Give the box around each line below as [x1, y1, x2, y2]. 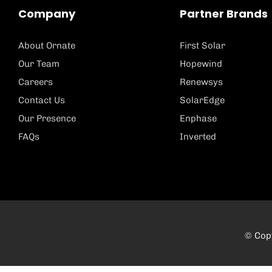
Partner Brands [180, 6, 268, 22]
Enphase [180, 113, 217, 124]
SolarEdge [180, 95, 225, 106]
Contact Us [18, 95, 65, 106]
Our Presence [18, 113, 76, 124]
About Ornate [18, 40, 75, 52]
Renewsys [180, 76, 223, 88]
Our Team [18, 58, 59, 70]
